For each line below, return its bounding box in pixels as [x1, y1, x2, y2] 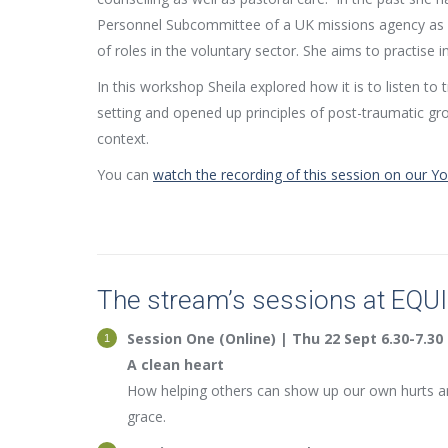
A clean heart [127, 354, 224, 374]
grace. [127, 406, 166, 426]
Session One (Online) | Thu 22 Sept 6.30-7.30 [127, 328, 443, 348]
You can [97, 164, 153, 184]
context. [97, 128, 149, 148]
